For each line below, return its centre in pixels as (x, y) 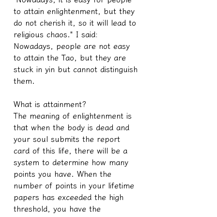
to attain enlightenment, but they (76, 11)
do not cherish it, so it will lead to (76, 23)
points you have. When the (64, 174)
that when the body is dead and (73, 127)
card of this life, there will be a (72, 150)
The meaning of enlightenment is (74, 116)
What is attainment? (50, 104)
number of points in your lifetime (75, 185)
